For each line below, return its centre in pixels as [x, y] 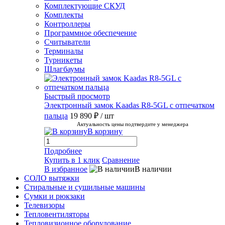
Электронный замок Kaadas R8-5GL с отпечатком [129, 105]
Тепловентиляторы [57, 214]
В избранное [66, 169]
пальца [56, 116]
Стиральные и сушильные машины [85, 187]
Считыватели [67, 42]
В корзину [105, 131]
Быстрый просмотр [77, 96]
